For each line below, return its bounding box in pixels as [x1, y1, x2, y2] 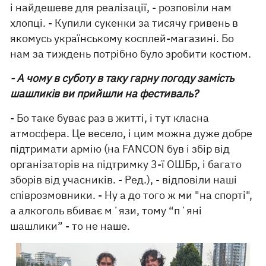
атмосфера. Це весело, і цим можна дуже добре [10, 126, 253, 141]
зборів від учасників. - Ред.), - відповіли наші [10, 173, 237, 187]
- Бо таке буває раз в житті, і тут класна [10, 111, 210, 125]
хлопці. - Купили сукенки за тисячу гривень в [10, 16, 239, 30]
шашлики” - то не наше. [10, 219, 133, 233]
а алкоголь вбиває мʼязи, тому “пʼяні [10, 204, 202, 218]
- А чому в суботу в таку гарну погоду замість [10, 71, 235, 85]
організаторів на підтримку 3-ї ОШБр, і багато [10, 157, 242, 172]
